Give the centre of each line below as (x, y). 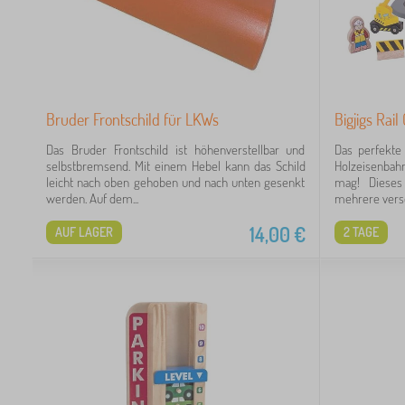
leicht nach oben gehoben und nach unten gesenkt (176, 182)
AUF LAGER (84, 231)
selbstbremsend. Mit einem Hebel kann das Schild (176, 165)
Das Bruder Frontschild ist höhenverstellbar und (176, 149)
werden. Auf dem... (92, 198)
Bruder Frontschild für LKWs (132, 119)
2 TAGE (361, 231)
